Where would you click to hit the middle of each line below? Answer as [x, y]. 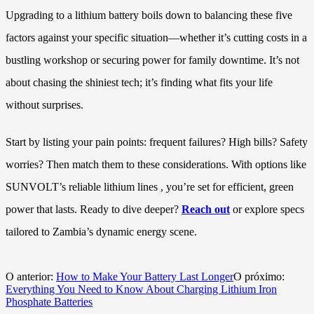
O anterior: [31, 276]
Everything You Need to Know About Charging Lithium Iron [141, 289]
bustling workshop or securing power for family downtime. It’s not [152, 60]
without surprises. [45, 104]
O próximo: [259, 276]
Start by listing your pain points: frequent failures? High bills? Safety [157, 142]
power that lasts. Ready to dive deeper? [94, 209]
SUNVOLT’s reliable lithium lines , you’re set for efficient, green [150, 186]
